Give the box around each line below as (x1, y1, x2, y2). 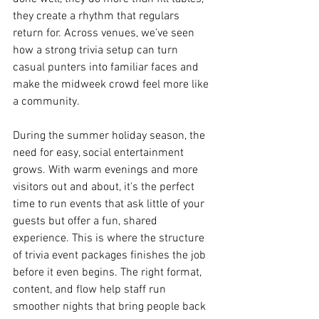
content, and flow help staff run (13, 283, 169, 297)
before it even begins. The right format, (13, 266, 204, 280)
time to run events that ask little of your (13, 197, 207, 211)
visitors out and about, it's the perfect (13, 180, 197, 194)
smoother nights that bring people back (13, 300, 209, 314)
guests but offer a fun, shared (13, 214, 160, 229)
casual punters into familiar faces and (13, 61, 202, 75)
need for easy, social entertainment (13, 146, 187, 160)
